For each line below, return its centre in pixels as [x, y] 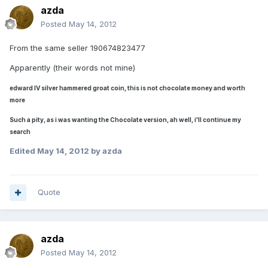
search [20, 132]
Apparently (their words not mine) [72, 68]
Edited [23, 151]
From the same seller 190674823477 [77, 48]
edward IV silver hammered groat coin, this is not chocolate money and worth [127, 88]
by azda [106, 151]
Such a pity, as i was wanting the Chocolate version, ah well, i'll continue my [125, 120]
